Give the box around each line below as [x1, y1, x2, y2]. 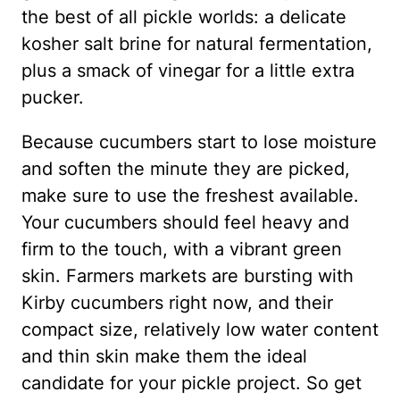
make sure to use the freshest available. [21, 185, 359, 206]
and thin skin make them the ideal [21, 346, 307, 367]
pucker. [21, 87, 84, 108]
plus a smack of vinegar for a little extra [21, 60, 354, 81]
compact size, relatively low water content [21, 319, 379, 340]
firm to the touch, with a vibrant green [21, 238, 342, 260]
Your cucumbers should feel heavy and [21, 212, 349, 233]
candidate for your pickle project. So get [21, 372, 362, 394]
